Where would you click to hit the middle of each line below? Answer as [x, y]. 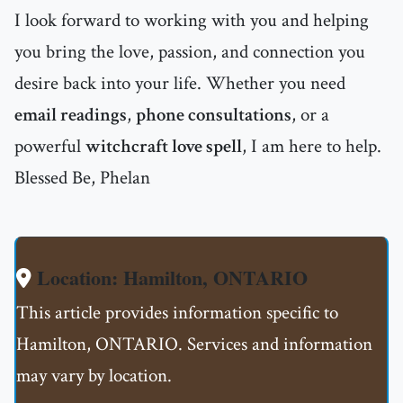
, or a [310, 115]
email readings [71, 115]
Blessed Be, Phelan [82, 178]
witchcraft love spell [164, 147]
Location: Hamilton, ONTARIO [170, 278]
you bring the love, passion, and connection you [190, 52]
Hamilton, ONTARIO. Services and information [194, 345]
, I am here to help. [312, 147]
